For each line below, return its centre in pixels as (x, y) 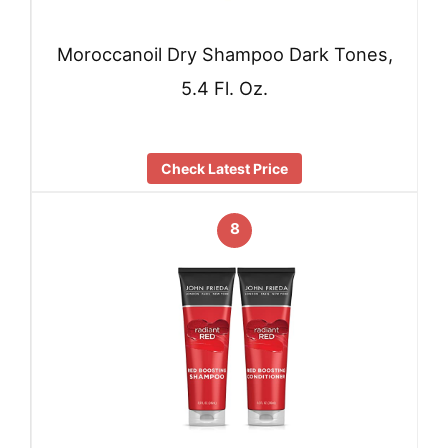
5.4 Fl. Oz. (224, 88)
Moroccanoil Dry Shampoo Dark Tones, (224, 54)
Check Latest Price (224, 168)
